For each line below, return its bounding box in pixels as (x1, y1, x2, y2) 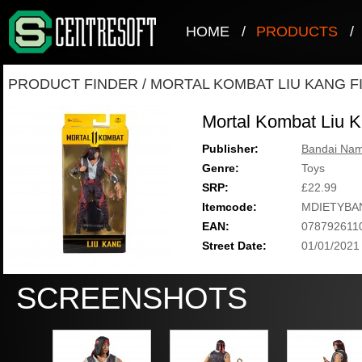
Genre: (202, 162, 239, 175)
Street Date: (202, 239, 267, 252)
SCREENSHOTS (16, 280, 247, 315)
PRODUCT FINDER (8, 76, 138, 92)
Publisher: (202, 142, 259, 155)
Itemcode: (202, 200, 257, 213)
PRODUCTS (256, 23, 338, 40)
